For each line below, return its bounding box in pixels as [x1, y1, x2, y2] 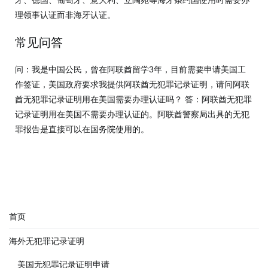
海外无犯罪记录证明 [9, 235, 84, 246]
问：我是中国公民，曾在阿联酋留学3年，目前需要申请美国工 [15, 64, 246, 74]
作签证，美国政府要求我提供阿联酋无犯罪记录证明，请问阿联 [15, 79, 249, 89]
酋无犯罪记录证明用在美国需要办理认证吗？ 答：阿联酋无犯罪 [15, 94, 252, 104]
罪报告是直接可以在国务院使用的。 [15, 124, 149, 134]
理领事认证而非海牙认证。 [15, 10, 115, 20]
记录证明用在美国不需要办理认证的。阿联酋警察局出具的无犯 [15, 109, 249, 119]
